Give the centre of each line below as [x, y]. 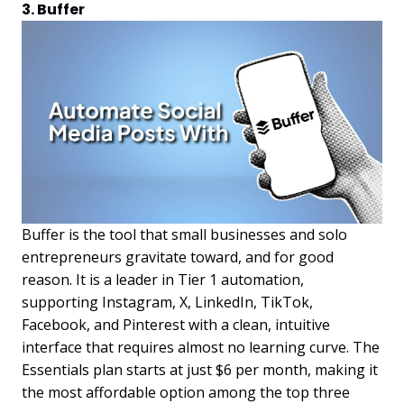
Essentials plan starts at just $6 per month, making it [200, 370]
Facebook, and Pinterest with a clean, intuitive [176, 325]
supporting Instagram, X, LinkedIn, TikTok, [167, 303]
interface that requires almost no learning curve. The [201, 348]
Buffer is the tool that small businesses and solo [184, 235]
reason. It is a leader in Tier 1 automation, [163, 280]
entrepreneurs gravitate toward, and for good [178, 257]
